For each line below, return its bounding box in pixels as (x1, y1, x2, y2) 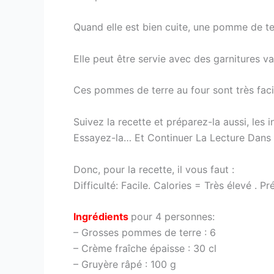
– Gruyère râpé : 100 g (73, 258, 176, 271)
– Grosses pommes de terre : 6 (73, 226, 216, 239)
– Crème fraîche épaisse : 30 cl (73, 242, 217, 255)
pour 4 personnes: (131, 210, 215, 223)
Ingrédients (73, 210, 128, 223)
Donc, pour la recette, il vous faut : (73, 163, 234, 176)
